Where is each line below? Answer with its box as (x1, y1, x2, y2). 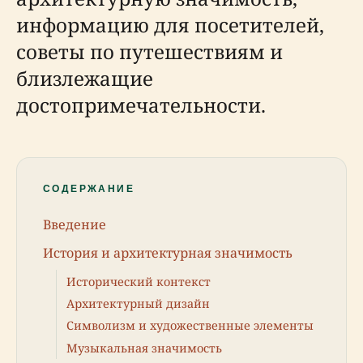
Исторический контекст (66, 273, 211, 289)
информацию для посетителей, (16, 11, 324, 38)
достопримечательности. (16, 92, 266, 118)
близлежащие (16, 65, 153, 92)
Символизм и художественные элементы (66, 318, 314, 334)
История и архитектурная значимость (43, 243, 293, 262)
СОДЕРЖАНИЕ (43, 182, 135, 194)
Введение (43, 215, 106, 233)
